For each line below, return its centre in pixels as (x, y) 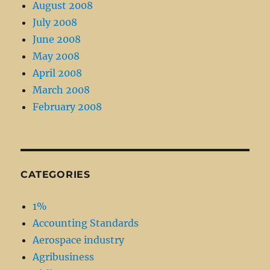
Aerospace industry (79, 240)
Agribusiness (64, 257)
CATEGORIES (55, 175)
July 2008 (55, 23)
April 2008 (58, 73)
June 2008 (57, 39)
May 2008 (56, 56)
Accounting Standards (86, 223)
